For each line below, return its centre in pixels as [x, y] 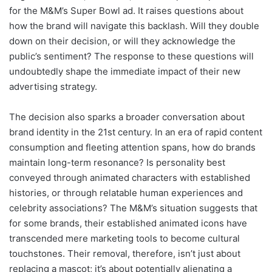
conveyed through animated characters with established [130, 177]
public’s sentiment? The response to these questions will [131, 56]
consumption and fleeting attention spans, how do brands [132, 147]
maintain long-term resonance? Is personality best [117, 162]
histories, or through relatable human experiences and [126, 192]
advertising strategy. [53, 86]
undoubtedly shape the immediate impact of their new [125, 71]
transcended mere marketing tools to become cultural [124, 238]
